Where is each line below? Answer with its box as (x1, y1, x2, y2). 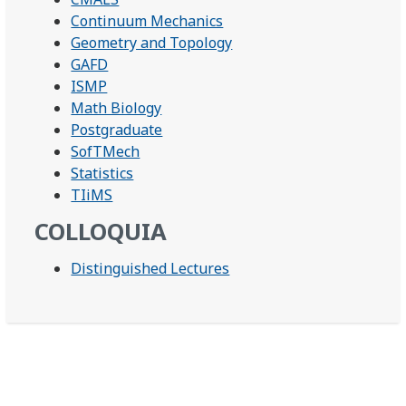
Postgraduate (71, 119, 163, 140)
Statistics (71, 162, 134, 183)
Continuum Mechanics (71, 10, 224, 31)
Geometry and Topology (71, 32, 233, 53)
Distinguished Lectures (71, 257, 230, 278)
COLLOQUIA (34, 215, 168, 247)
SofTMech (71, 140, 140, 161)
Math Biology (71, 97, 162, 118)
